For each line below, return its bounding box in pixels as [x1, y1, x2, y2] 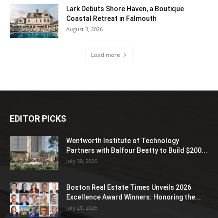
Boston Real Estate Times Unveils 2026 [66, 183, 191, 192]
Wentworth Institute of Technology [66, 137, 179, 145]
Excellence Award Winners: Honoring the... [66, 193, 201, 201]
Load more [91, 51, 120, 59]
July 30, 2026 [66, 157, 97, 165]
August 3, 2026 [66, 25, 103, 33]
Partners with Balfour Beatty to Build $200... [66, 146, 207, 155]
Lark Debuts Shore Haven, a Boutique [66, 5, 184, 13]
